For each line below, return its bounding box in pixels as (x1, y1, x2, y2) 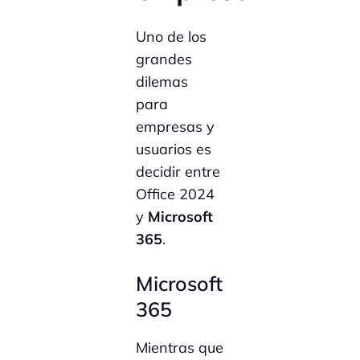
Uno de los (136, 27, 207, 46)
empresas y (136, 117, 215, 136)
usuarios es (136, 140, 212, 158)
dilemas (136, 72, 189, 91)
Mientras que (136, 338, 224, 357)
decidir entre (136, 162, 221, 181)
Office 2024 (136, 185, 215, 203)
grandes (136, 50, 193, 68)
